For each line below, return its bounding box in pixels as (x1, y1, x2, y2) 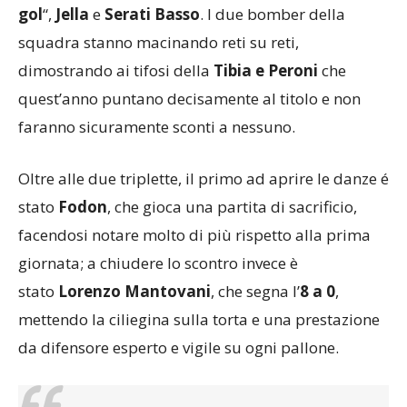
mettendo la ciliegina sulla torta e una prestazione (18, 308, 380, 330)
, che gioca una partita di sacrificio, (107, 195, 357, 217)
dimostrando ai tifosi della (18, 59, 213, 81)
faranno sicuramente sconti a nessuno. (18, 115, 295, 137)
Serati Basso (104, 3, 200, 25)
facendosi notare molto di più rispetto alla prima (18, 223, 371, 245)
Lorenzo (58, 280, 121, 302)
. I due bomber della (200, 3, 345, 25)
